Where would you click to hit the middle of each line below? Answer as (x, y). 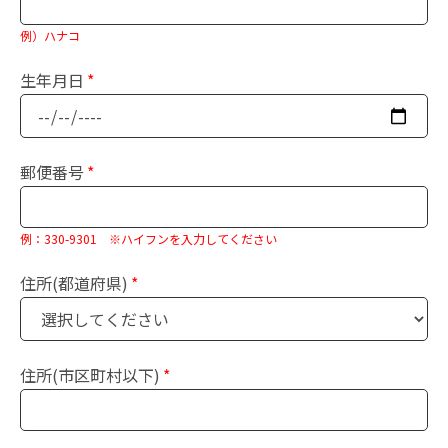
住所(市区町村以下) (90, 375)
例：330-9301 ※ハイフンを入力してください (148, 238)
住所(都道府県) (74, 283)
